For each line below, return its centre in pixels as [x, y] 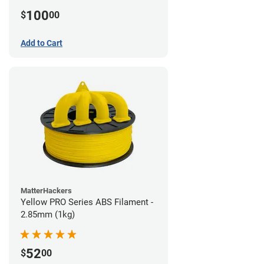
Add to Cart [42, 43]
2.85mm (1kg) [48, 214]
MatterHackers [46, 190]
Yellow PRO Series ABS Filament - [87, 202]
